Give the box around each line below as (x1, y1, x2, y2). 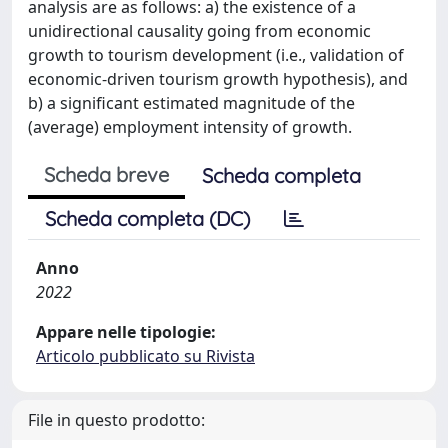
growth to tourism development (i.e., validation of (28, 44, 404, 66)
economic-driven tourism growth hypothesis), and (28, 68, 408, 90)
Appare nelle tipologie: (36, 321, 216, 343)
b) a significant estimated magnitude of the (28, 92, 355, 114)
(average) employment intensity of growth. (28, 116, 352, 138)
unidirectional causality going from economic (28, 20, 371, 42)
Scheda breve (44, 162, 169, 187)
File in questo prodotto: (28, 409, 205, 431)
